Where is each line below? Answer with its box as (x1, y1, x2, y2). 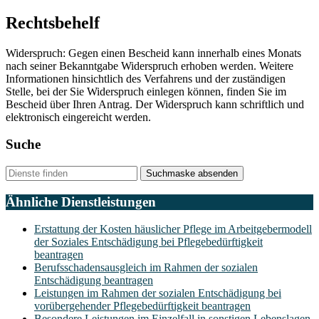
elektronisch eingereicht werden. (6, 110, 151, 123)
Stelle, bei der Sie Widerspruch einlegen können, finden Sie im (6, 85, 286, 98)
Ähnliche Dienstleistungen (6, 194, 156, 209)
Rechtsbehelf (6, 13, 100, 32)
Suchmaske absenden (146, 168, 238, 179)
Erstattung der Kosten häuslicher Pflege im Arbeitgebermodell (34, 223, 312, 236)
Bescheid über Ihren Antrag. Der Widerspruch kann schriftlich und (6, 98, 304, 110)
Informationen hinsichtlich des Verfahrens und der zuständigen (6, 72, 286, 85)
